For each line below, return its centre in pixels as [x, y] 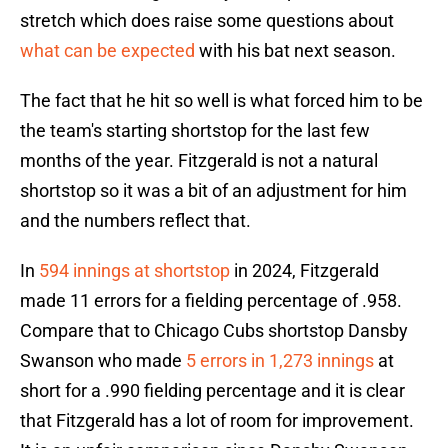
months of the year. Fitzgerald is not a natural [199, 161]
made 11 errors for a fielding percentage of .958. [211, 301]
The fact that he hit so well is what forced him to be [221, 101]
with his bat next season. [297, 51]
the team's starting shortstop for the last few [195, 131]
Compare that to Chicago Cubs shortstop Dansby [214, 331]
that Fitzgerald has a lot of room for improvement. [217, 421]
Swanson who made [103, 361]
